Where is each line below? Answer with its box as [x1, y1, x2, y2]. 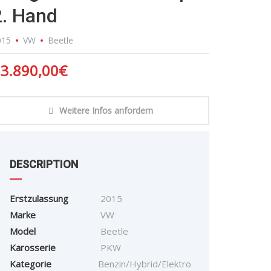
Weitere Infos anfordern [59, 105, 153, 117]
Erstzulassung [10, 192, 68, 205]
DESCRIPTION [10, 158, 78, 171]
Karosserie [10, 241, 56, 254]
